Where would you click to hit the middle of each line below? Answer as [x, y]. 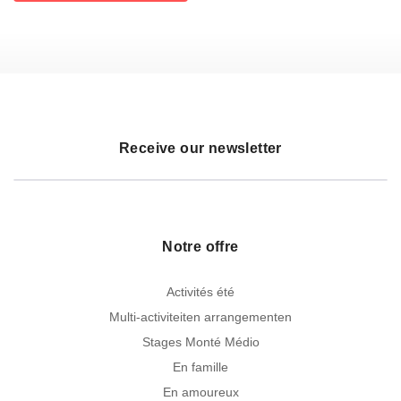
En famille [200, 367]
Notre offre [200, 246]
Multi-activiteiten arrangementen [200, 316]
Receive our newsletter [200, 148]
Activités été [200, 291]
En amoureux [200, 392]
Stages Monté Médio [200, 341]
